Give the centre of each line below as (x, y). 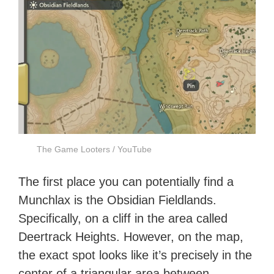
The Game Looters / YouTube (94, 149)
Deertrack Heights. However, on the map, (131, 236)
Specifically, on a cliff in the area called (123, 218)
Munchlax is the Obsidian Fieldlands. (118, 200)
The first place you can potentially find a (126, 181)
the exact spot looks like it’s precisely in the (135, 255)
